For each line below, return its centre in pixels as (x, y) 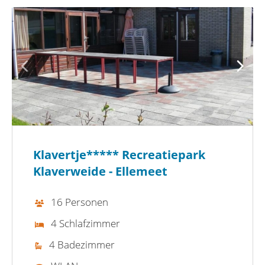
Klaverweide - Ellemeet (100, 171)
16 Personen (80, 202)
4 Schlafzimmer (85, 223)
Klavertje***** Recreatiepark (119, 154)
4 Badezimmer (82, 244)
